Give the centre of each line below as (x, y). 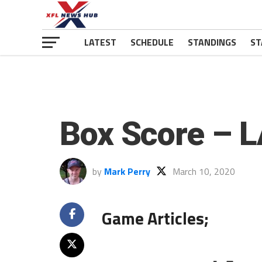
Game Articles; (155, 218)
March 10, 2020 (204, 171)
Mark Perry (127, 171)
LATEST (100, 42)
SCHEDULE (152, 42)
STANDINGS (212, 42)
